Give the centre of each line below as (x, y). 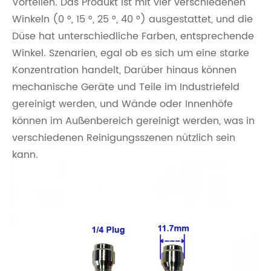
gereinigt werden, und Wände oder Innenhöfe (122, 104)
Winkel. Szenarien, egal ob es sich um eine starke (131, 54)
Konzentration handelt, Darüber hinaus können (124, 70)
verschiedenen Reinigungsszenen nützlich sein (124, 138)
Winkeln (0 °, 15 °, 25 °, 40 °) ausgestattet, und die (132, 20)
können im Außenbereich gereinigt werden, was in (133, 121)
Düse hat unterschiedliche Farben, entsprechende (133, 37)
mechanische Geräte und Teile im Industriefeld (126, 87)
